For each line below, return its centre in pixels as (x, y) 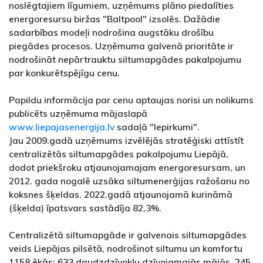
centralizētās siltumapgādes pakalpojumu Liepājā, (119, 154)
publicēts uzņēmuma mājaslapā (78, 114)
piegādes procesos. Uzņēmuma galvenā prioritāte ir (121, 46)
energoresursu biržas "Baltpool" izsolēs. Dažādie (114, 19)
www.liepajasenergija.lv (62, 127)
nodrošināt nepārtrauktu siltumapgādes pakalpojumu (125, 60)
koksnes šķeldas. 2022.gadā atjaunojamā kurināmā (121, 195)
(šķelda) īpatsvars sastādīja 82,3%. (85, 208)
